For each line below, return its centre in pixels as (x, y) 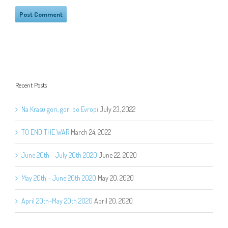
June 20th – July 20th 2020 (59, 155)
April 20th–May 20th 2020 (57, 201)
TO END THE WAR (45, 132)
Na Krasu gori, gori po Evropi (60, 109)
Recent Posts (31, 85)
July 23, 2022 (118, 109)
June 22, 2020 (118, 155)
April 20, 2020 (113, 201)
